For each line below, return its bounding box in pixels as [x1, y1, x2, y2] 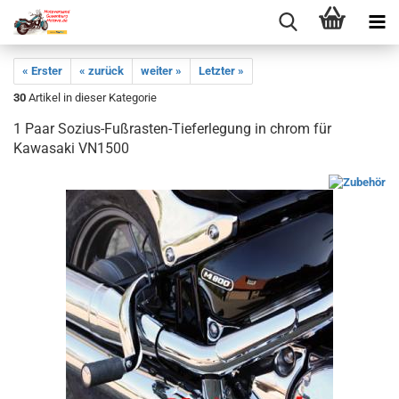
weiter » [141, 64, 182, 77]
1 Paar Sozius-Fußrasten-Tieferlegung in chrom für [13, 120, 331, 137]
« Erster [22, 64, 62, 77]
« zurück [79, 64, 124, 77]
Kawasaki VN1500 [13, 140, 129, 157]
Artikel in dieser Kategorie [26, 91, 157, 104]
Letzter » [199, 64, 244, 77]
